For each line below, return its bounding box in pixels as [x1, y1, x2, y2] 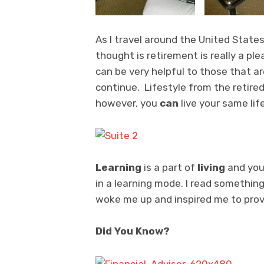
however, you [95, 97, 160, 109]
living [197, 161, 225, 174]
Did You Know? [95, 225, 170, 237]
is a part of [144, 161, 197, 174]
